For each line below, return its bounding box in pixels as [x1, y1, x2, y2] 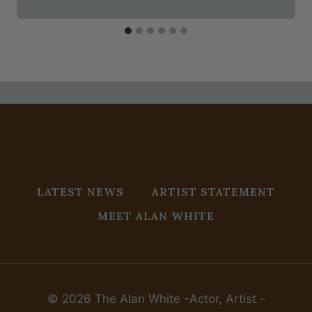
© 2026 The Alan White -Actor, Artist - [47, 292, 265, 306]
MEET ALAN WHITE [97, 209, 214, 224]
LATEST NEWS [37, 185, 124, 199]
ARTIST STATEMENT [152, 185, 275, 199]
